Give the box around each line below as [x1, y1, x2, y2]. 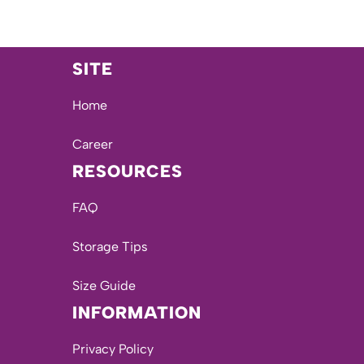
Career [71, 136, 113, 152]
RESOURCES [71, 161, 183, 181]
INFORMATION [71, 302, 201, 323]
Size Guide [71, 277, 136, 293]
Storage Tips [71, 238, 148, 254]
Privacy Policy [71, 340, 154, 357]
